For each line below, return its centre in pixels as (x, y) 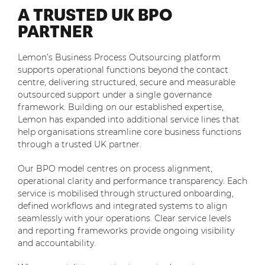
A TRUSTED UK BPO (95, 15)
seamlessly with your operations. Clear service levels (125, 219)
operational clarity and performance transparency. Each (132, 181)
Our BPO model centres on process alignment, (115, 169)
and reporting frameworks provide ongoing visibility (126, 231)
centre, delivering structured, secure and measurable (127, 83)
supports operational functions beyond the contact (123, 70)
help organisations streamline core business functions (130, 132)
